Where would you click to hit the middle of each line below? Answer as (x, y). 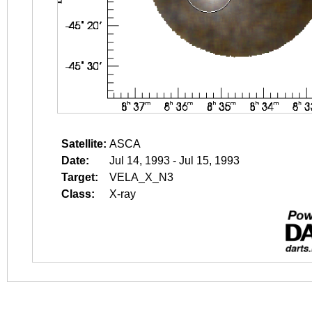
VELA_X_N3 (141, 177)
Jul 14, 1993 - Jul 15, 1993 (174, 161)
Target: (80, 177)
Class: (78, 194)
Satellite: (84, 144)
